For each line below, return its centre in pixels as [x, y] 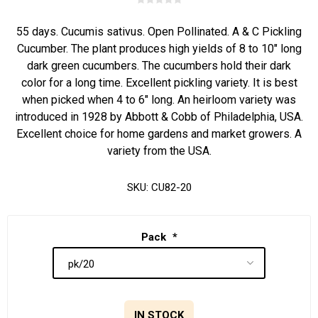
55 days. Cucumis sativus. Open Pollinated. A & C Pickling [159, 32]
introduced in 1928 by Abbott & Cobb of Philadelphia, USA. [159, 117]
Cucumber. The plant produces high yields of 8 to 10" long [159, 49]
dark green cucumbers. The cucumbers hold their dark [159, 66]
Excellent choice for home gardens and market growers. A [159, 134]
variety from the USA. [159, 151]
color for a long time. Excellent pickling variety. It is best [159, 83]
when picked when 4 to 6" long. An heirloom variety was [159, 100]
